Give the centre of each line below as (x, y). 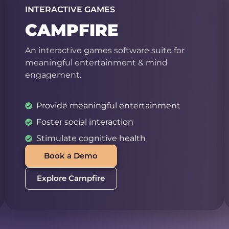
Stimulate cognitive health (91, 139)
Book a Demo (71, 156)
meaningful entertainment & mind (96, 63)
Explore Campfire (71, 178)
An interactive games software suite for (105, 51)
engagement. (53, 75)
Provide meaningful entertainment (109, 106)
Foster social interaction (85, 122)
